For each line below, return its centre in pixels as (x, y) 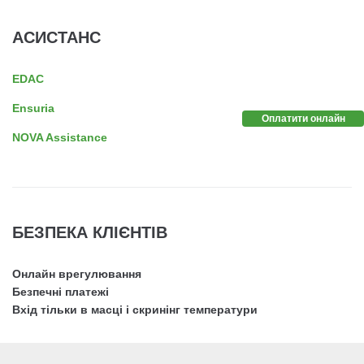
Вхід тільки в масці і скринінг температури (135, 309)
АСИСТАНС (56, 37)
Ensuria (33, 108)
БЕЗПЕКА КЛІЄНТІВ (90, 232)
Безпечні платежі (61, 291)
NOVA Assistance (60, 137)
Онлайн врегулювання (77, 273)
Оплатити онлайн (303, 118)
